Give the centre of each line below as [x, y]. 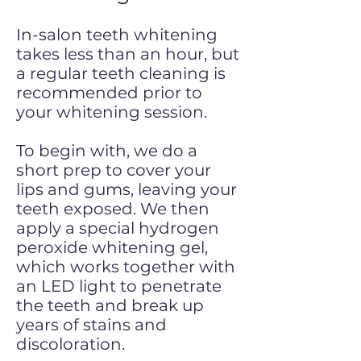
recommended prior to [109, 93]
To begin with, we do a [107, 151]
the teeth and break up [110, 305]
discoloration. [71, 344]
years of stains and [91, 325]
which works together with [126, 267]
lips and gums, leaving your [127, 189]
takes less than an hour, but [128, 54]
